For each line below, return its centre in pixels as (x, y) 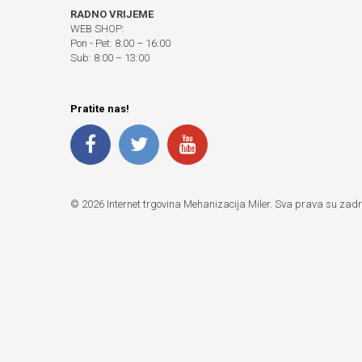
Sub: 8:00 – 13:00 (110, 58)
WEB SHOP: (97, 29)
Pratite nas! (100, 109)
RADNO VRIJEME (112, 15)
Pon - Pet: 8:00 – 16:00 (120, 44)
